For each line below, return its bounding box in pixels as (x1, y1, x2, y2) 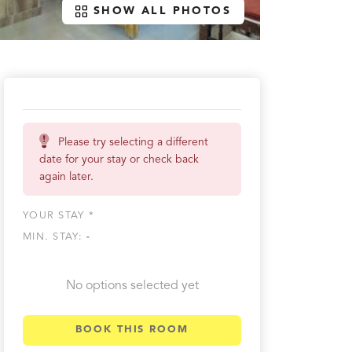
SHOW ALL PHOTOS (93, 5, 231, 17)
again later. (39, 171, 93, 182)
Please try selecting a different (58, 137, 208, 148)
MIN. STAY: (23, 232, 87, 242)
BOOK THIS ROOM (75, 324, 189, 335)
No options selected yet (65, 280, 199, 292)
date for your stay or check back (39, 154, 199, 165)
